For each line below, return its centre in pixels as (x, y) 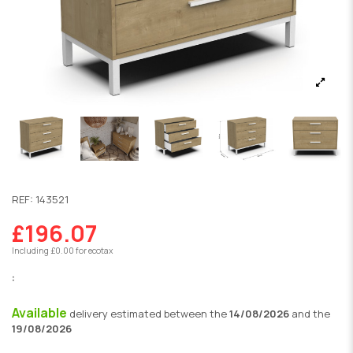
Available (41, 313)
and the (310, 314)
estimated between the (170, 314)
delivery (90, 314)
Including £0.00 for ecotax (62, 250)
